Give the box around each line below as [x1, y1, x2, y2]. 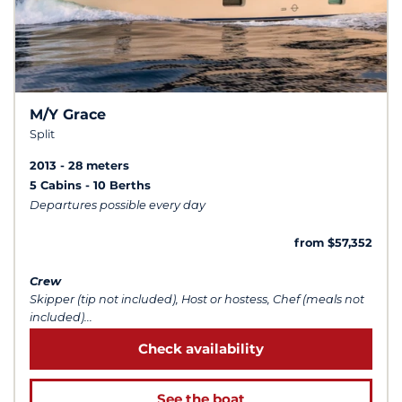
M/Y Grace [30, 106, 106, 124]
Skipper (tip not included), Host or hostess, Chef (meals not [30, 292, 364, 306]
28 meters [68, 159, 129, 173]
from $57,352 [294, 236, 372, 250]
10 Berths [93, 179, 151, 193]
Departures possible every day [30, 198, 205, 213]
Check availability [138, 339, 264, 357]
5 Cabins [30, 179, 85, 193]
